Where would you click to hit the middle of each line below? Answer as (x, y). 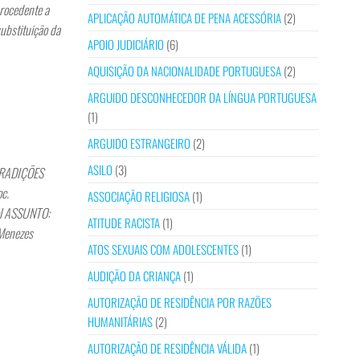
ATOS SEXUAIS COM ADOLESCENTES (163, 249)
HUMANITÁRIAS (120, 321)
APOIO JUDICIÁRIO (125, 44)
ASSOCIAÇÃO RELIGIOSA (138, 196)
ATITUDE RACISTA (123, 223)
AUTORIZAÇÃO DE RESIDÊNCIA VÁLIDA (167, 348)
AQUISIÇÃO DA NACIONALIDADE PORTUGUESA (184, 71)
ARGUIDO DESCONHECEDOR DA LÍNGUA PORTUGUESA (202, 97)
